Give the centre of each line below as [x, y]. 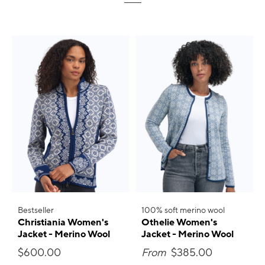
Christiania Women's [63, 223]
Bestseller [36, 211]
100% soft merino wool [183, 211]
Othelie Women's [179, 223]
